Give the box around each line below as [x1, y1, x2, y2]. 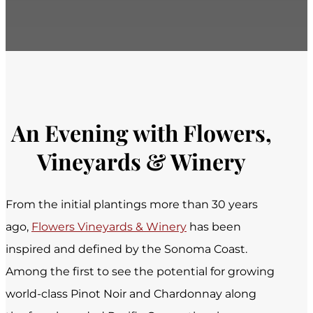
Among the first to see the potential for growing [6, 265, 275, 279]
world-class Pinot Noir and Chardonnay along [6, 287, 256, 301]
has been [187, 220, 241, 234]
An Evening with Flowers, [10, 117, 272, 147]
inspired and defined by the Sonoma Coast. [6, 242, 247, 256]
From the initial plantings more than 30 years [6, 198, 258, 212]
